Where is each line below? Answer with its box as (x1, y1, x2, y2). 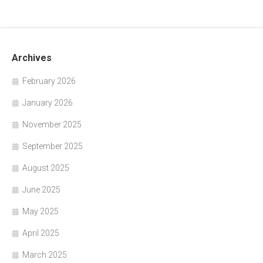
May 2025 (22, 206, 59, 216)
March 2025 (22, 249, 67, 259)
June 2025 (22, 184, 60, 194)
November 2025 (22, 119, 82, 129)
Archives (12, 52, 52, 63)
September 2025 (22, 141, 83, 151)
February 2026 (22, 76, 76, 86)
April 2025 (22, 228, 59, 238)
